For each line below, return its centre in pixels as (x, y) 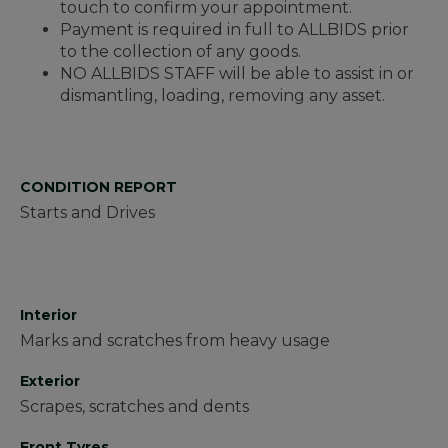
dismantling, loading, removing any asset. (224, 96)
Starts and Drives (87, 213)
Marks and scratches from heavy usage (175, 341)
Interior (48, 315)
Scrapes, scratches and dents (134, 407)
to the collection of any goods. (180, 52)
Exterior (50, 381)
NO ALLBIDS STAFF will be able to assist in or (237, 74)
